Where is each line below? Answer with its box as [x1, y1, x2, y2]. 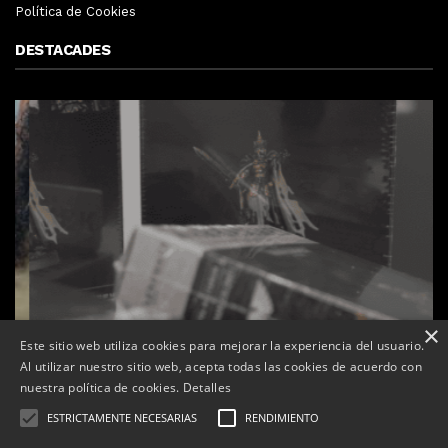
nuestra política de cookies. [20, 379, 183, 396]
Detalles [182, 379, 232, 396]
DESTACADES [15, 40, 110, 59]
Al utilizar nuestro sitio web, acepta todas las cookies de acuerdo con [20, 358, 422, 375]
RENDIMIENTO [245, 410, 319, 425]
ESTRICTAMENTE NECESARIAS [47, 410, 197, 425]
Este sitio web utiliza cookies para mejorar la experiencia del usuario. [20, 337, 425, 354]
